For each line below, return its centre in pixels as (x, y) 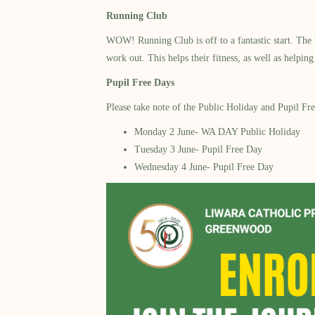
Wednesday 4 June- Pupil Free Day (204, 167)
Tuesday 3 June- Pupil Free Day (199, 150)
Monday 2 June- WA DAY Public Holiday (218, 132)
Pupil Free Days (141, 83)
